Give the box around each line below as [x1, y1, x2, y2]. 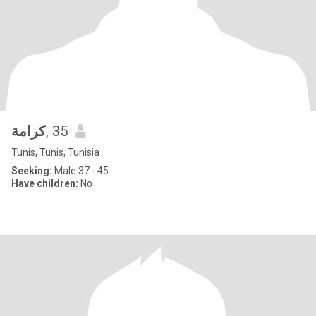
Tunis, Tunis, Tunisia [11, 147, 99, 158]
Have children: [11, 178, 78, 189]
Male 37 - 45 [52, 165, 109, 176]
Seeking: [11, 165, 52, 176]
